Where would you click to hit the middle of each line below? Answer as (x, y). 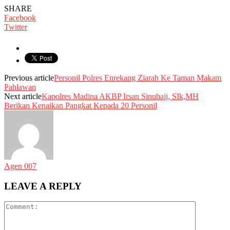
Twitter (16, 27)
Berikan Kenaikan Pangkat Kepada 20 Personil (81, 105)
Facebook (20, 17)
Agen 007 (20, 166)
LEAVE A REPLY (43, 186)
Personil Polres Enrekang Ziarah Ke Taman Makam (138, 78)
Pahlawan (20, 87)
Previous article (29, 78)
